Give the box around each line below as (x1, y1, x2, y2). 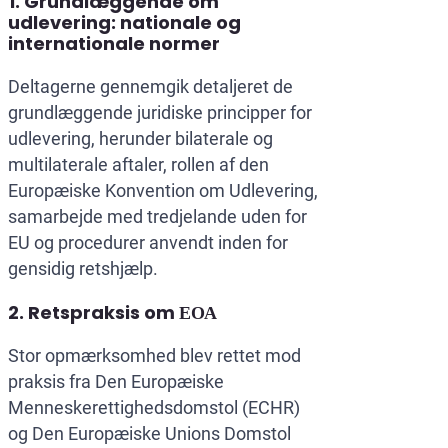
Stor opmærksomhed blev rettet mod (8, 345, 301, 367)
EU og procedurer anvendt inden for (8, 232, 288, 254)
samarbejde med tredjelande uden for (8, 206, 307, 228)
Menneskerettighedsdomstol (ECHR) (8, 397, 300, 419)
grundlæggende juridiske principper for (8, 102, 312, 124)
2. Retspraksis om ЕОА (8, 300, 217, 326)
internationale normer (8, 31, 220, 57)
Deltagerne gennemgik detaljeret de (8, 76, 293, 98)
